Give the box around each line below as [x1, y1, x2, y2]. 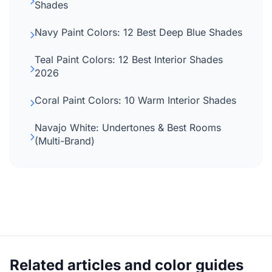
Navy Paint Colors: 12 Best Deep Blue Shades [35, 26, 242, 39]
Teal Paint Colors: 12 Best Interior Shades [35, 53, 223, 66]
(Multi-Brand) [35, 135, 95, 148]
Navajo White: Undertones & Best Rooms [35, 121, 221, 134]
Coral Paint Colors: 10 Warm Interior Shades [35, 94, 236, 107]
